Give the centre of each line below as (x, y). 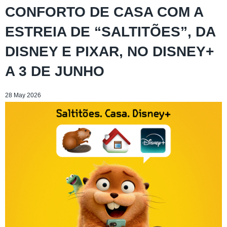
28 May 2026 (23, 95)
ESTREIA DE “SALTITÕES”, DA (110, 31)
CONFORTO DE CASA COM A (104, 12)
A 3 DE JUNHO (55, 71)
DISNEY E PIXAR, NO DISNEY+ (109, 51)
